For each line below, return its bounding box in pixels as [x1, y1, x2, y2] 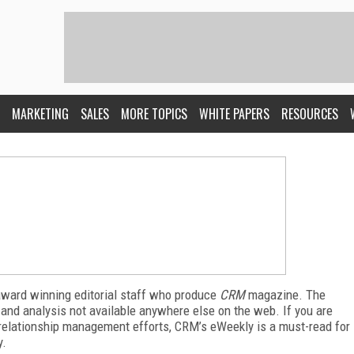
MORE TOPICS [121, 104, 187, 123]
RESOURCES [281, 104, 338, 123]
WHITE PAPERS [199, 104, 269, 123]
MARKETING [12, 104, 69, 123]
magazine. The [245, 287, 326, 303]
